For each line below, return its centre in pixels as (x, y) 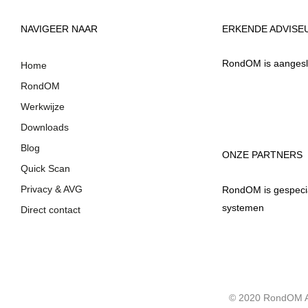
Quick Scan (45, 168)
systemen (243, 207)
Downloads (45, 127)
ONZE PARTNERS (262, 154)
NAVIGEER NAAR (59, 29)
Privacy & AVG (52, 189)
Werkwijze (43, 106)
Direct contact (51, 209)
